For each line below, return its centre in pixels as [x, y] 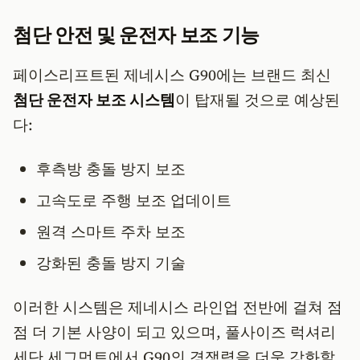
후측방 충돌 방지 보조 [110, 169]
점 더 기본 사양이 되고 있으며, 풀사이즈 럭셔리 [174, 332]
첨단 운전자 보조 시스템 [94, 100]
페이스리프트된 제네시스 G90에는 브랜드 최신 [172, 75]
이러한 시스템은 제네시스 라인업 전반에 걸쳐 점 [178, 307]
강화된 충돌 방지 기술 [110, 263]
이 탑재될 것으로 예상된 [258, 100]
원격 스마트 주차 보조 [110, 231]
